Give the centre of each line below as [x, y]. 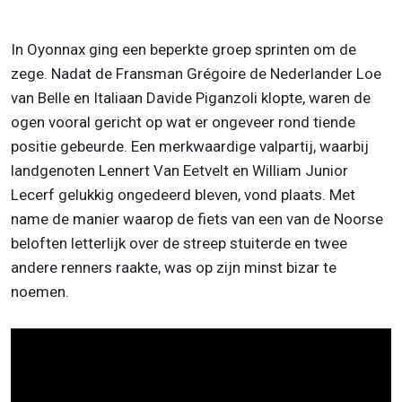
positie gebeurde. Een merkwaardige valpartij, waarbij [190, 146]
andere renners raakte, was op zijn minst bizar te [174, 267]
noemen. [40, 291]
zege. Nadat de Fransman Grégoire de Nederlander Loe [196, 73]
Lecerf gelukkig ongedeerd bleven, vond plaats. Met [183, 194]
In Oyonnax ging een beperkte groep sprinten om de [184, 49]
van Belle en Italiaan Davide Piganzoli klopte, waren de [191, 97]
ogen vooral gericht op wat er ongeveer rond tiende [183, 122]
